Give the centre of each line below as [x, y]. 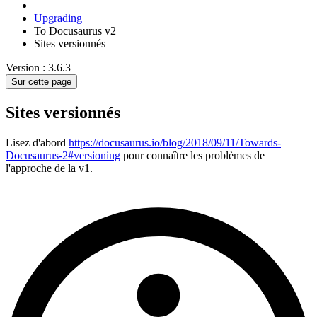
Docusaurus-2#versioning [63, 155]
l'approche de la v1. [49, 168]
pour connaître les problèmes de [192, 155]
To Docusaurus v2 [75, 31]
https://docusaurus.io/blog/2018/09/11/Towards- [175, 142]
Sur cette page [41, 82]
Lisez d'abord [37, 142]
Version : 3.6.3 [38, 68]
